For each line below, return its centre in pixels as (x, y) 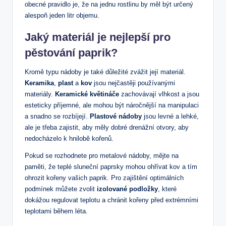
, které (167, 189)
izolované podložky (127, 189)
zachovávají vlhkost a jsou (159, 94)
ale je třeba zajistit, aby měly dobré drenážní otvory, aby (107, 128)
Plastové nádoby (116, 117)
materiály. (40, 94)
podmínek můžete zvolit (61, 189)
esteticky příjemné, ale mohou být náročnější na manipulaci (112, 105)
